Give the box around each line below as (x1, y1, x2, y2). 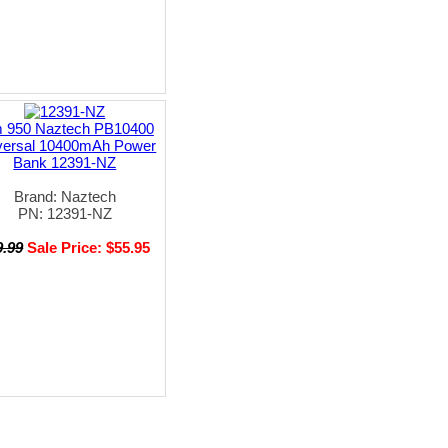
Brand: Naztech (13, 187, 116, 205)
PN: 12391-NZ (17, 204, 112, 222)
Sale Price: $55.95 (27, 238, 151, 256)
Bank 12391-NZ (13, 153, 117, 171)
